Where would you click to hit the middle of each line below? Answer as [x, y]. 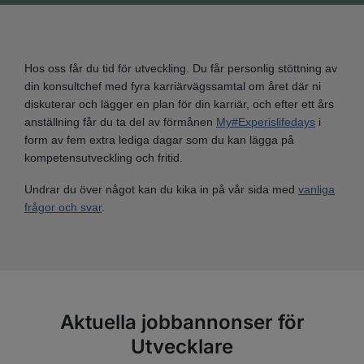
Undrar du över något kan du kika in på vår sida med [161, 190]
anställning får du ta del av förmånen [120, 121]
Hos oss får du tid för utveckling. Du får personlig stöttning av [181, 68]
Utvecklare [182, 346]
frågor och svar [63, 208]
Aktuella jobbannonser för [182, 322]
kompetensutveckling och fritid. [105, 157]
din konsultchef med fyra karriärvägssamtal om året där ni [173, 86]
